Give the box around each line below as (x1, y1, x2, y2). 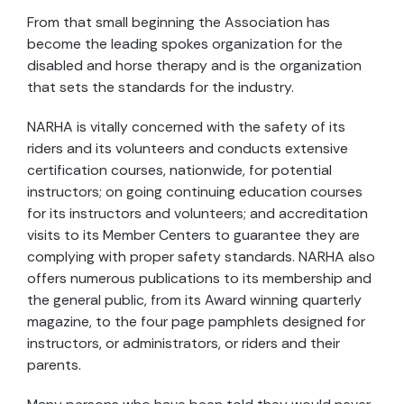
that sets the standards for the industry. (27, 78, 294, 96)
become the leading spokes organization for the (27, 34, 343, 53)
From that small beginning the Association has (27, 13, 330, 32)
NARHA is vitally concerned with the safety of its (27, 117, 345, 136)
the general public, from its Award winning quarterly (27, 290, 362, 309)
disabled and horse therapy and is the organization (27, 56, 362, 75)
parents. (27, 355, 81, 374)
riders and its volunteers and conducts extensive (27, 139, 348, 158)
